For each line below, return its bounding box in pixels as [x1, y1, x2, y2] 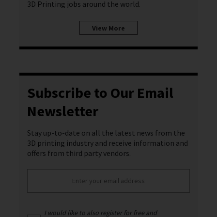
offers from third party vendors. [27, 148, 131, 158]
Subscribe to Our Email [27, 83, 173, 102]
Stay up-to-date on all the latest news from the [27, 128, 185, 138]
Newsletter [27, 102, 98, 121]
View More [92, 23, 125, 32]
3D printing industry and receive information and [27, 138, 188, 148]
